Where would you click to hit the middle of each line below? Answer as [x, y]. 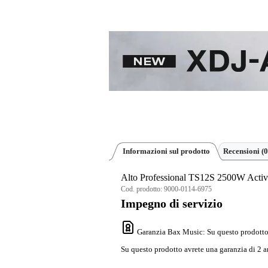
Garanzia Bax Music [170, 232]
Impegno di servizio [172, 204]
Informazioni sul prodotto [166, 151]
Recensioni [242, 151]
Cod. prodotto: [142, 189]
